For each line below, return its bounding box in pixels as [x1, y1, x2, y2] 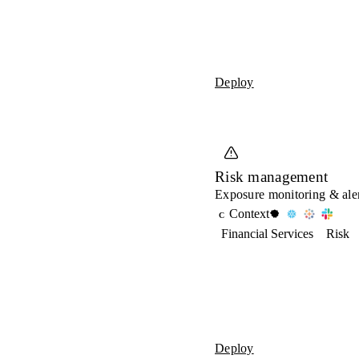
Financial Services [221, 227, 313, 240]
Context [229, 207, 269, 220]
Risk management [215, 168, 329, 185]
